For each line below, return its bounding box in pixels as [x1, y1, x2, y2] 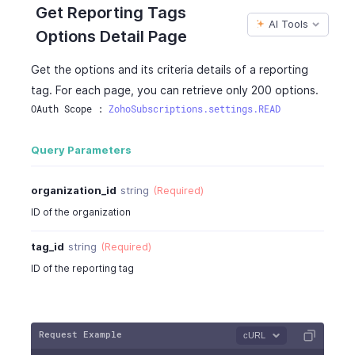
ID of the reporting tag [30, 261, 134, 274]
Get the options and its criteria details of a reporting [30, 62, 308, 76]
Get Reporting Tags [36, 2, 186, 22]
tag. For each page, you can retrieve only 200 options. [30, 82, 319, 97]
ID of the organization [30, 205, 131, 218]
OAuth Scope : [30, 103, 109, 115]
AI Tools [265, 17, 312, 31]
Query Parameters [30, 143, 132, 157]
